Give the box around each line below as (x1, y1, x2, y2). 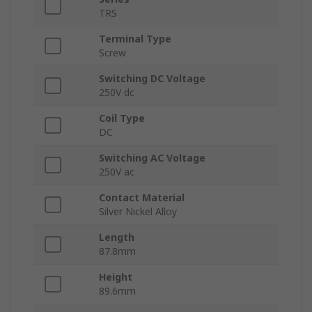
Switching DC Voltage (99, 72, 205, 86)
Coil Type (99, 111, 145, 125)
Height (99, 270, 132, 284)
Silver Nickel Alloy (99, 205, 177, 219)
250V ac (99, 165, 134, 179)
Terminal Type (99, 32, 171, 46)
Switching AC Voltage (99, 151, 205, 165)
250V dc (99, 86, 134, 100)
